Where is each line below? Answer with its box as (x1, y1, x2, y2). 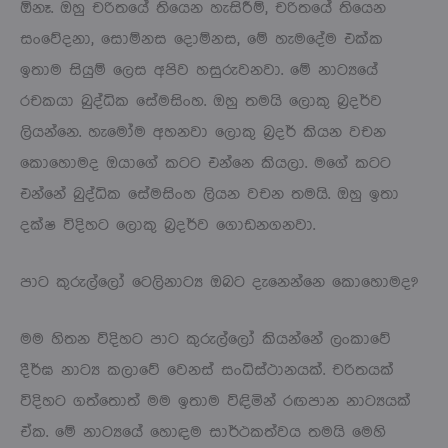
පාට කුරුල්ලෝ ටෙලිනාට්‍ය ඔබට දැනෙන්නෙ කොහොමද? (20, 273, 418, 291)
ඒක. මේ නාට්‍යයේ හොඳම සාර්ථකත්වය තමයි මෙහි (20, 423, 386, 441)
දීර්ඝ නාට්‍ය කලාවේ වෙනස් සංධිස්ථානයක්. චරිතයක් (20, 361, 394, 379)
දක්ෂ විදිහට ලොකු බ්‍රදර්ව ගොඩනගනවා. (20, 216, 315, 234)
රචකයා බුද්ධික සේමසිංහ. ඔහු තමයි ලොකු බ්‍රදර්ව (20, 92, 382, 110)
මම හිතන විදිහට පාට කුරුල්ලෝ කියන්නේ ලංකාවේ (20, 330, 391, 348)
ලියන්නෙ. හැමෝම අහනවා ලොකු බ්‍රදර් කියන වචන (20, 123, 386, 141)
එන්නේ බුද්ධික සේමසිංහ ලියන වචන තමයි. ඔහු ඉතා (20, 185, 399, 203)
